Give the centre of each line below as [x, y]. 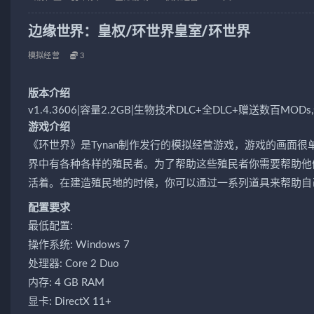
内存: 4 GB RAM [66, 282]
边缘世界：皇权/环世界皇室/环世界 [139, 32]
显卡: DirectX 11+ [70, 301]
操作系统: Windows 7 [79, 245]
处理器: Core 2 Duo [74, 264]
